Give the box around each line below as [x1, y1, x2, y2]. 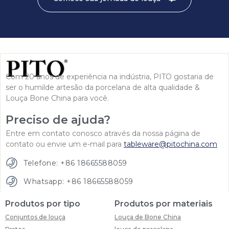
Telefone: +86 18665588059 [24, 158, 127, 168]
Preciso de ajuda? [6, 112, 110, 127]
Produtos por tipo [5, 199, 80, 209]
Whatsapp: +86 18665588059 [24, 176, 133, 186]
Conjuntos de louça [5, 213, 65, 221]
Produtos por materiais [114, 199, 213, 209]
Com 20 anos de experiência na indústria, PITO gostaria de [6, 72, 214, 82]
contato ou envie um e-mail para [6, 139, 124, 149]
